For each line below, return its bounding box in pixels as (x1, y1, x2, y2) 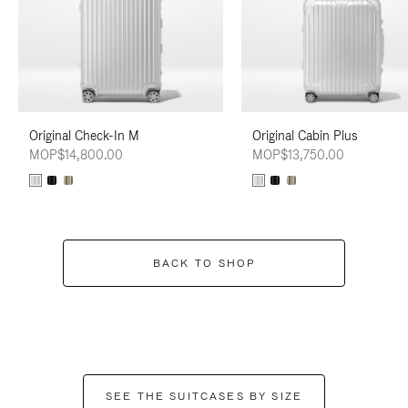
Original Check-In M (29, 127, 139, 144)
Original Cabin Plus (251, 127, 358, 144)
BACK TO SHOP (152, 255, 256, 270)
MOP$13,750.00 (251, 146, 344, 163)
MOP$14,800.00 (29, 146, 123, 163)
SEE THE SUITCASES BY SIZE (106, 388, 302, 403)
